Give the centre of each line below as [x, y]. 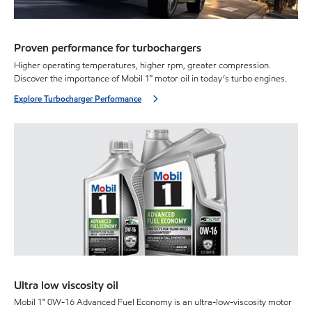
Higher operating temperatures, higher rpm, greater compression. [142, 65]
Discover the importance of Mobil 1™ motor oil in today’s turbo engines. [150, 78]
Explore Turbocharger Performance [78, 98]
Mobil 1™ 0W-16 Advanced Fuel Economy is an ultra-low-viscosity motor [153, 303]
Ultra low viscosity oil [66, 285]
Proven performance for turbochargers [108, 48]
